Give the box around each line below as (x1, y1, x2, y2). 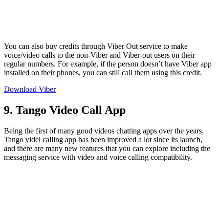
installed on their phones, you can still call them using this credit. (4, 68, 202, 77)
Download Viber (4, 85, 56, 94)
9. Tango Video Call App (4, 104, 126, 117)
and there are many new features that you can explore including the (4, 144, 210, 153)
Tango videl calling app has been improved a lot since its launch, (4, 135, 202, 144)
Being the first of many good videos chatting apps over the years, (4, 127, 204, 135)
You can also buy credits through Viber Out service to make (4, 42, 188, 51)
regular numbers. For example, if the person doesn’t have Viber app (4, 60, 212, 68)
